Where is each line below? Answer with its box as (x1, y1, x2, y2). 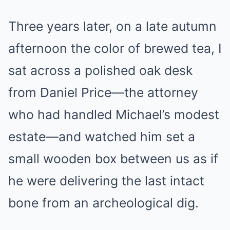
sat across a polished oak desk (8, 62, 193, 78)
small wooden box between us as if (8, 150, 218, 166)
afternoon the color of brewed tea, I (8, 40, 222, 56)
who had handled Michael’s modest (8, 106, 219, 122)
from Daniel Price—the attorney (8, 84, 198, 100)
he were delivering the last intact (8, 172, 204, 188)
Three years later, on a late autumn (8, 18, 217, 34)
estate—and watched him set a (8, 128, 195, 144)
